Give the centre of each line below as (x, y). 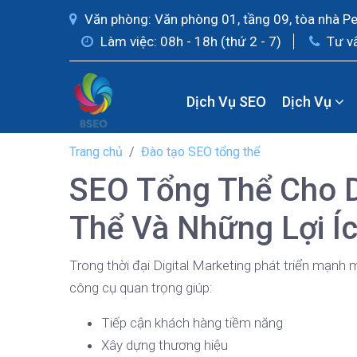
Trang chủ (96, 152)
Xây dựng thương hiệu (165, 345)
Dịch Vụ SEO (226, 101)
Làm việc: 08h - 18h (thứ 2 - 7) (189, 41)
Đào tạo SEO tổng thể (200, 152)
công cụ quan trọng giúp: (141, 288)
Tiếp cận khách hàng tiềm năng (192, 323)
